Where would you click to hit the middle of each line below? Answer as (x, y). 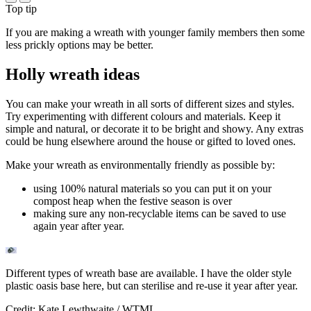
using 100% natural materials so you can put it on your (152, 188)
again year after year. (79, 226)
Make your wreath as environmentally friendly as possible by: (140, 165)
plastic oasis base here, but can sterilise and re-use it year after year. (152, 285)
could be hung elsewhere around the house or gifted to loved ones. (151, 141)
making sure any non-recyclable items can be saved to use (160, 213)
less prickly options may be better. (79, 45)
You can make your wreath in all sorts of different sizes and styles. (150, 103)
